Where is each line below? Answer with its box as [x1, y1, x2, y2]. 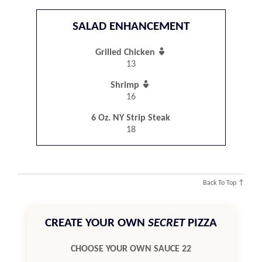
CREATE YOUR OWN [44, 216, 148, 229]
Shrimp [111, 81, 142, 91]
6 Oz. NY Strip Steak [91, 113, 171, 123]
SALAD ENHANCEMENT [72, 20, 189, 33]
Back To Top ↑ [203, 179, 245, 187]
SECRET [147, 216, 185, 229]
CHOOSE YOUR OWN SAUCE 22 [70, 244, 191, 254]
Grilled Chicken [95, 48, 157, 58]
